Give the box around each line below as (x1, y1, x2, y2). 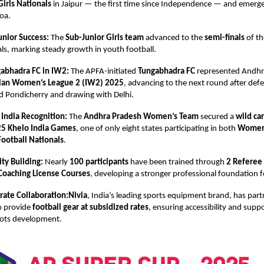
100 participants (70, 158, 128, 167)
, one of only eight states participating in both (76, 124, 237, 134)
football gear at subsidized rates (32, 203, 148, 213)
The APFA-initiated (69, 67, 138, 77)
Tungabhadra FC (138, 67, 196, 77)
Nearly (43, 158, 70, 167)
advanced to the (144, 34, 204, 43)
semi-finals (204, 34, 245, 43)
